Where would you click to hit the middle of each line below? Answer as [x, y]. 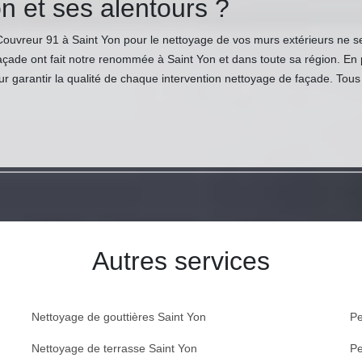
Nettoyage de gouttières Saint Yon [118, 317]
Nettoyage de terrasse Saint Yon [114, 348]
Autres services [181, 261]
